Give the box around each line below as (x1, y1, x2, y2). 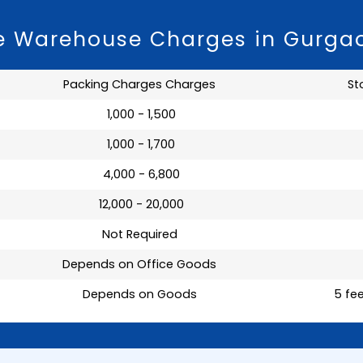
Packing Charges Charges (63, 75, 216, 92)
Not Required (101, 225, 177, 242)
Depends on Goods (82, 285, 197, 302)
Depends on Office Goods (62, 255, 216, 272)
